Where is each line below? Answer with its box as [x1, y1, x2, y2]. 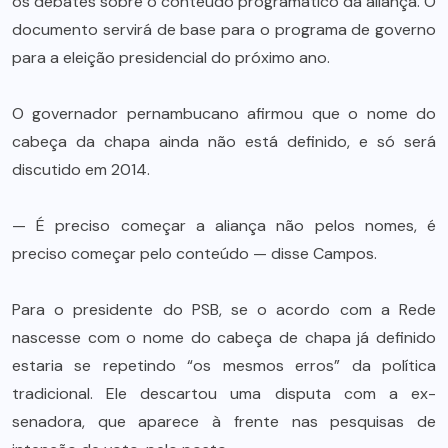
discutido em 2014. [12, 158, 150, 180]
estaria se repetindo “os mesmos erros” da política [12, 354, 436, 376]
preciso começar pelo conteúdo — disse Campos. [12, 242, 377, 264]
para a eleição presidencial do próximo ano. [12, 46, 330, 68]
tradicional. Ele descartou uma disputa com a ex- [12, 382, 436, 404]
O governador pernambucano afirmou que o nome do [12, 102, 436, 124]
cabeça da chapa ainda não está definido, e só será [12, 130, 436, 152]
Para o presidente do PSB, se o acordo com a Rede [12, 298, 436, 320]
